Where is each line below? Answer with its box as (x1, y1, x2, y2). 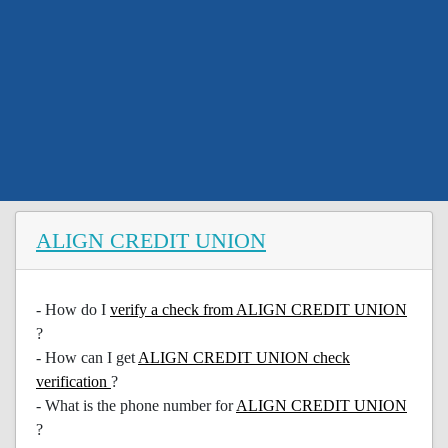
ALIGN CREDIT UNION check (138, 349, 350, 366)
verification (36, 373, 111, 390)
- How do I (36, 301, 110, 318)
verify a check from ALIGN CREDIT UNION (110, 301, 407, 318)
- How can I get (36, 349, 138, 366)
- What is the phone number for (36, 397, 236, 414)
